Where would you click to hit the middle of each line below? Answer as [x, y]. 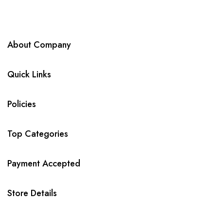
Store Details [32, 193]
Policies [22, 104]
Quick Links [29, 74]
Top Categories [38, 134]
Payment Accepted [44, 163]
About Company [39, 45]
